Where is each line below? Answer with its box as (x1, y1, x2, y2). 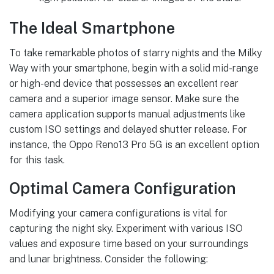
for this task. (9, 154, 65, 166)
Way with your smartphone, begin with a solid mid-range (9, 62, 259, 74)
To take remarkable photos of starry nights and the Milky (9, 46, 262, 59)
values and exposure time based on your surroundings (9, 237, 248, 250)
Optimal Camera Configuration (9, 179, 236, 198)
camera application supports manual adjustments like (9, 108, 245, 120)
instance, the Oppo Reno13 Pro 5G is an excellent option (9, 138, 259, 150)
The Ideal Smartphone (9, 19, 175, 38)
